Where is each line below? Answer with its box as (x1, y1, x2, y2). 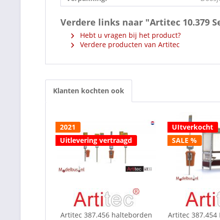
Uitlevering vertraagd (60, 135, 132, 145)
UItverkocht (171, 122, 213, 132)
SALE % (171, 135, 197, 145)
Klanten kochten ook (53, 85, 124, 95)
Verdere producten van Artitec (78, 39, 180, 49)
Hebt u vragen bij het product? (78, 30, 181, 40)
